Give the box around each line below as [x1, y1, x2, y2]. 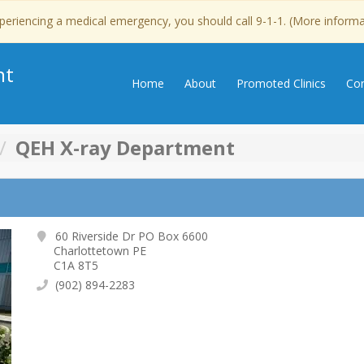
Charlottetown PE [54, 243, 147, 258]
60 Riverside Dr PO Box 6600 [52, 228, 209, 244]
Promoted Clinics [236, 76, 326, 91]
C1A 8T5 [54, 258, 99, 273]
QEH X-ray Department [15, 134, 235, 161]
